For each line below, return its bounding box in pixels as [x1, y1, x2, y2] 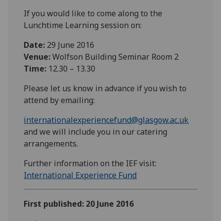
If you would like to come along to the [24, 7, 163, 19]
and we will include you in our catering [24, 126, 168, 137]
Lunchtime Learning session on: [24, 19, 142, 31]
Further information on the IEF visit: [24, 157, 157, 169]
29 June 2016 [47, 39, 95, 50]
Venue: [24, 51, 53, 62]
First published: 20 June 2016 [24, 198, 134, 209]
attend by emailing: [24, 94, 95, 106]
